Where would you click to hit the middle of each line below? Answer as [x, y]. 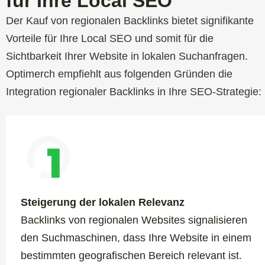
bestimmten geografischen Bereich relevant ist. [131, 255]
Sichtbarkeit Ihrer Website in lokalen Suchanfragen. [127, 56]
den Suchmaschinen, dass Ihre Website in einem [136, 237]
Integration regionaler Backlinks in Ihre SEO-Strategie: [134, 91]
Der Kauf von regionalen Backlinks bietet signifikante [130, 20]
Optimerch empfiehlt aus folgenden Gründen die [119, 74]
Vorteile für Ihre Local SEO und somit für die [110, 38]
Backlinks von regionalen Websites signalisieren [134, 220]
